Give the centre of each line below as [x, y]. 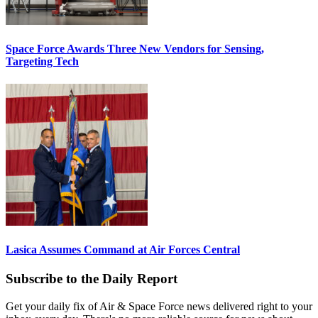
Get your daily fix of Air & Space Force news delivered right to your [159, 306]
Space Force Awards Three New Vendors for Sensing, [135, 49]
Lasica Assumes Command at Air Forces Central [123, 249]
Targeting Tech [42, 62]
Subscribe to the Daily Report [92, 279]
